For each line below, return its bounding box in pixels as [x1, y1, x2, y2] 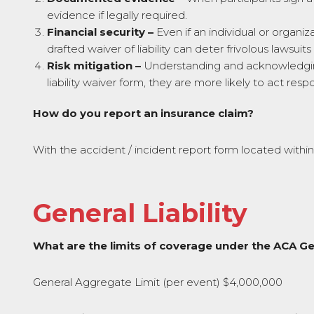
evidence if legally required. [47, 8, 187, 22]
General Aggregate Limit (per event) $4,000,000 [33, 275, 282, 289]
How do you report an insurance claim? [33, 107, 254, 120]
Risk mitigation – [47, 59, 144, 72]
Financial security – [47, 25, 153, 39]
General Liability [33, 198, 247, 228]
